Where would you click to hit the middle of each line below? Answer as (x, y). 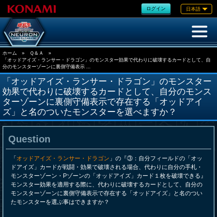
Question (29, 139)
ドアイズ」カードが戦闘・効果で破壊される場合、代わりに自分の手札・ (107, 167)
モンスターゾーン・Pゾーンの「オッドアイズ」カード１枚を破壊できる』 (108, 176)
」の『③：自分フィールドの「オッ (156, 158)
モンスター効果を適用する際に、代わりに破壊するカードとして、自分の (107, 185)
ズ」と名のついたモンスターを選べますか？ (90, 112)
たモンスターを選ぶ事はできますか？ (60, 202)
